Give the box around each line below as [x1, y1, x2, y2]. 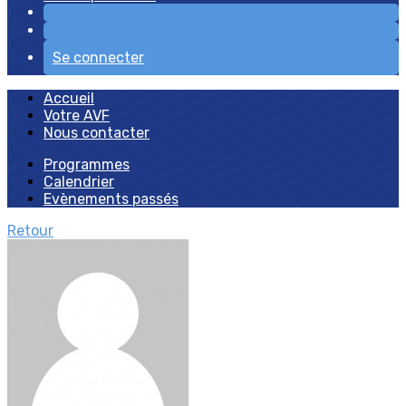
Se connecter [53, 49, 144, 66]
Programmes [43, 156, 130, 173]
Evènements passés [43, 190, 179, 208]
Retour [7, 222, 53, 239]
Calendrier [43, 173, 114, 190]
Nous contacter [43, 124, 150, 141]
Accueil [43, 90, 94, 107]
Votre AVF [43, 107, 110, 124]
